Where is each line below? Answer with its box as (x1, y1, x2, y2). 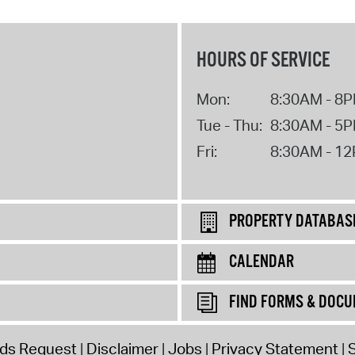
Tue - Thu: (196, 115, 262, 135)
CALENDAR (229, 250, 294, 273)
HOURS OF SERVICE (196, 47, 330, 74)
